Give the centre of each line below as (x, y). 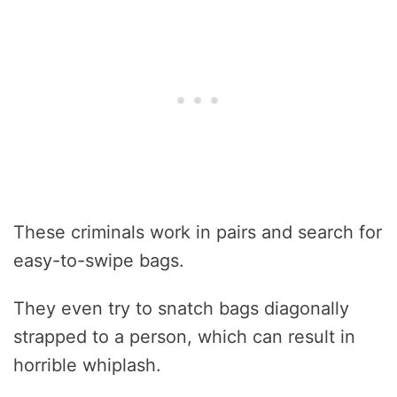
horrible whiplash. (87, 365)
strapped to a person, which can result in (184, 336)
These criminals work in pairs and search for (198, 232)
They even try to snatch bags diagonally (181, 308)
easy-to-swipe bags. (99, 260)
